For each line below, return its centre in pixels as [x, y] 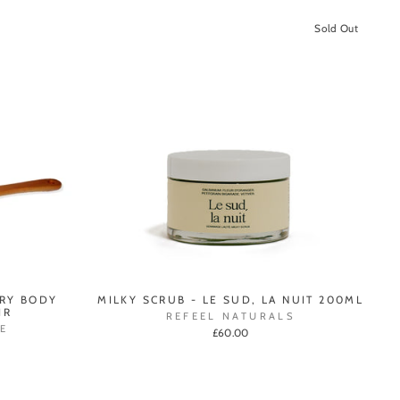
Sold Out [336, 28]
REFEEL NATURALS [230, 317]
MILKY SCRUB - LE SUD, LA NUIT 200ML [231, 300]
